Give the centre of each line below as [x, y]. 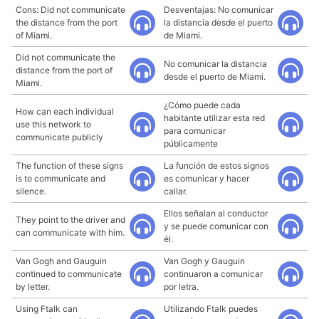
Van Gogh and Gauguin [61, 261]
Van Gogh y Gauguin [204, 261]
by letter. [33, 287]
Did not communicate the [66, 57]
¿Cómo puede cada [202, 105]
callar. [176, 191]
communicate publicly [59, 137]
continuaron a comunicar [213, 274]
